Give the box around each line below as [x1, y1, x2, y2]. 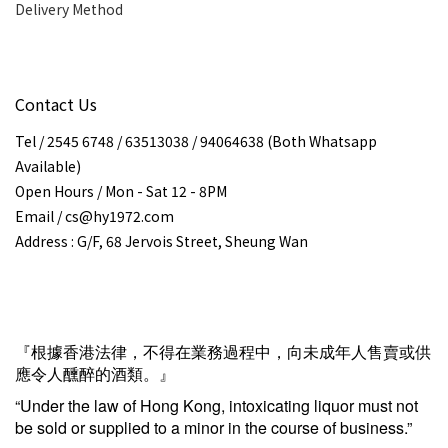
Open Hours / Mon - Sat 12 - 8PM [15, 181, 227, 202]
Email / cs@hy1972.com [15, 206, 174, 227]
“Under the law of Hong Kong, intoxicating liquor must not [15, 394, 418, 418]
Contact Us [15, 92, 97, 117]
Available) [15, 156, 81, 177]
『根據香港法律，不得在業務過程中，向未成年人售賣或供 [15, 340, 431, 364]
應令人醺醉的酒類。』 [15, 362, 175, 386]
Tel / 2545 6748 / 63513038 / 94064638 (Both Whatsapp [15, 131, 377, 152]
